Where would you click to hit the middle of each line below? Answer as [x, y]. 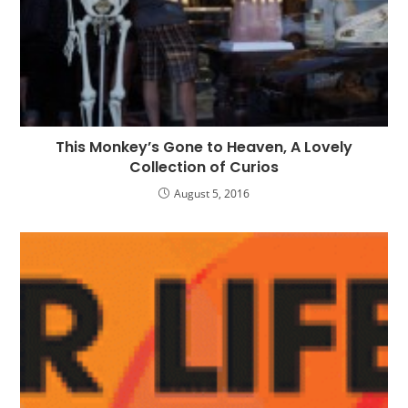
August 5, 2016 [212, 193]
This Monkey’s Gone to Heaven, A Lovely [204, 147]
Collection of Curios [204, 167]
